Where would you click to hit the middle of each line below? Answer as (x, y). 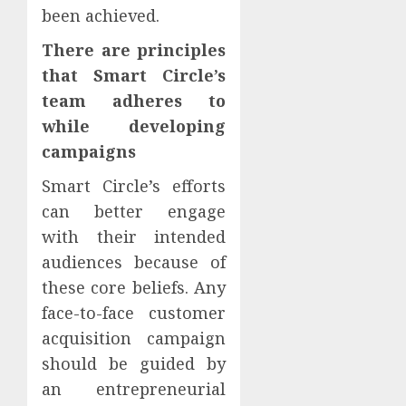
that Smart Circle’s (134, 75)
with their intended (134, 236)
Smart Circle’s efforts (134, 185)
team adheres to (134, 100)
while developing (134, 126)
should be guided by (134, 363)
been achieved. (101, 15)
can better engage (134, 211)
